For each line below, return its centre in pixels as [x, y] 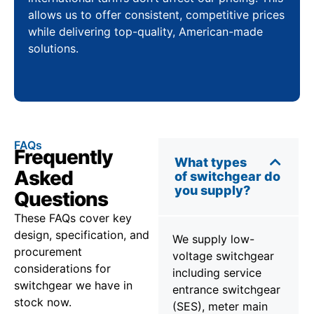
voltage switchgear [223, 256]
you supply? [212, 191]
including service [217, 273]
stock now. [43, 302]
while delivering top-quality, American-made [145, 31]
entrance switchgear [226, 290]
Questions [61, 199]
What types [211, 163]
